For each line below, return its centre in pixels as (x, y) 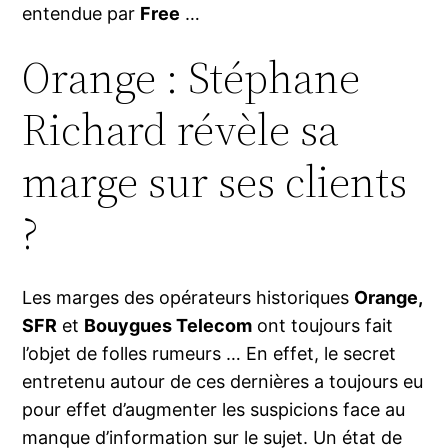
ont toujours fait (323, 326)
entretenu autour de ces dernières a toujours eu (223, 382)
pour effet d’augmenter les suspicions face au (214, 410)
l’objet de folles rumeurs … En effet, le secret (209, 354)
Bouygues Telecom (168, 326)
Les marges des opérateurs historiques (188, 298)
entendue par (81, 14)
